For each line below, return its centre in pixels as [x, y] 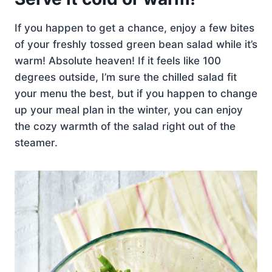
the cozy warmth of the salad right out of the [125, 126]
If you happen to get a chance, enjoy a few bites [134, 28]
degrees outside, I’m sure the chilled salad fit [126, 77]
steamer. [36, 143]
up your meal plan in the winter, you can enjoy [129, 110]
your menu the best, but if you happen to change [136, 93]
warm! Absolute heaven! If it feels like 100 [118, 61]
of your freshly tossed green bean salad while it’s [136, 44]
